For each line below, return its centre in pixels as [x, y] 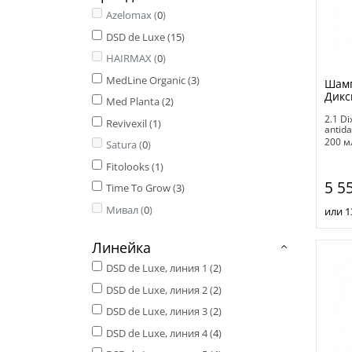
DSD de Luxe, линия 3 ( [159, 312]
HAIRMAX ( [131, 59]
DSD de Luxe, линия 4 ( [159, 333]
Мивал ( [125, 209]
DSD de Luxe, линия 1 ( [159, 268]
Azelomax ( [131, 15]
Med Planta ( [135, 102]
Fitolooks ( [130, 166]
